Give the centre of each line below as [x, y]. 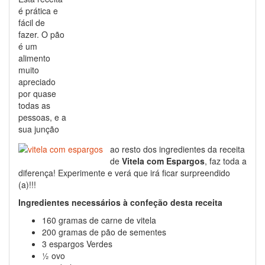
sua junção [39, 129]
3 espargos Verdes [77, 244]
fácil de [32, 22]
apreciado [37, 82]
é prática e [38, 11]
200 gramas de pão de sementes [104, 232]
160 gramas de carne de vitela [99, 220]
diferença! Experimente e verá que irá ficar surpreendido [124, 173]
